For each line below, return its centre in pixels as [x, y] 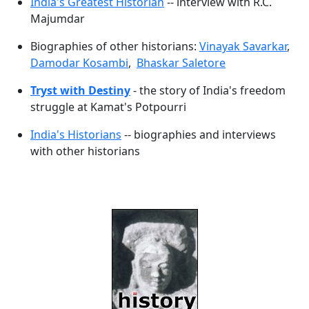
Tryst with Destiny [80, 91]
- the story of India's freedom [208, 91]
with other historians [85, 151]
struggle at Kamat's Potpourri [108, 107]
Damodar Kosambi [79, 63]
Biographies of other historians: [115, 47]
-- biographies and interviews [199, 135]
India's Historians [76, 135]
